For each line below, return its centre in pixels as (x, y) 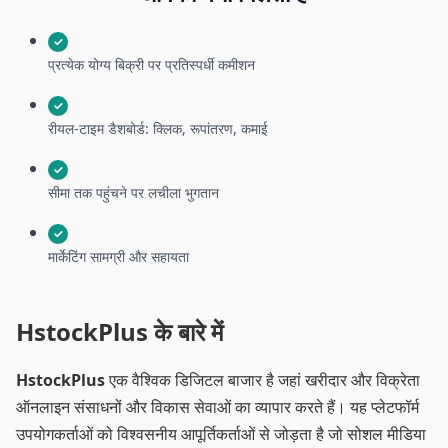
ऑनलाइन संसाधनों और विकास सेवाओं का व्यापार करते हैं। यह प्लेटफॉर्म (217, 406)
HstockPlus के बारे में (119, 331)
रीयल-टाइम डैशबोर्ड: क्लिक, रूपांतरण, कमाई (158, 128)
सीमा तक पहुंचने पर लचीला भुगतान (133, 192)
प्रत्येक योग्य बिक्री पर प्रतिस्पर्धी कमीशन (151, 64)
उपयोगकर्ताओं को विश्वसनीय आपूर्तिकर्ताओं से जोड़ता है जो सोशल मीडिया (221, 433)
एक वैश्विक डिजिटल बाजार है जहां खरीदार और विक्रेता (262, 379)
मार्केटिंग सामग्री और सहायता (118, 256)
